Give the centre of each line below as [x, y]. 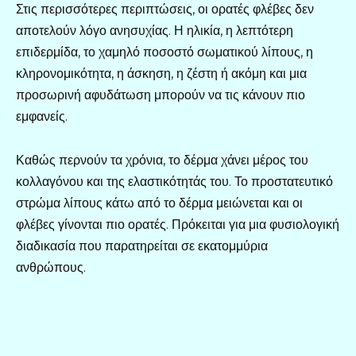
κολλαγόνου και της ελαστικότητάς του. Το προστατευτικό [174, 181]
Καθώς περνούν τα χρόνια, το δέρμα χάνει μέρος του [162, 160]
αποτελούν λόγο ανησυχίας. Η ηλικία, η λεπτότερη [155, 31]
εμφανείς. [42, 117]
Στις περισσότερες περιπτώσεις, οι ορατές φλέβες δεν [165, 10]
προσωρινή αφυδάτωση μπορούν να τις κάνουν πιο [161, 95]
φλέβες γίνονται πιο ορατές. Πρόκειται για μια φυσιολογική [178, 224]
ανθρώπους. [51, 267]
